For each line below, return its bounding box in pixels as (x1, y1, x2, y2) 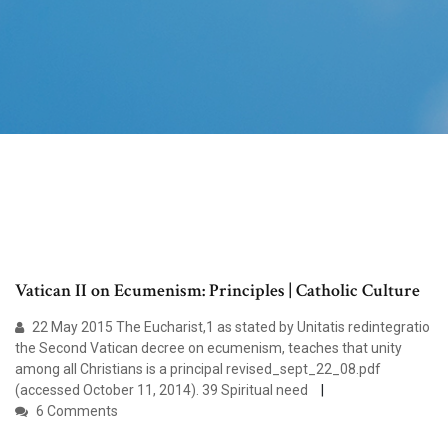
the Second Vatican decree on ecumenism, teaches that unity (15, 340, 402, 357)
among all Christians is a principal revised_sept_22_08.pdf (15, 361, 381, 378)
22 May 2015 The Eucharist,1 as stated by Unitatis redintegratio (29, 319, 430, 336)
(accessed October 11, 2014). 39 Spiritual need (15, 382, 311, 399)
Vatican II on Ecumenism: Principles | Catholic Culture (15, 279, 420, 303)
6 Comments (33, 403, 118, 420)
